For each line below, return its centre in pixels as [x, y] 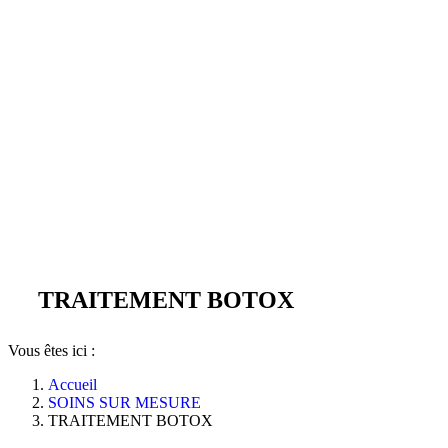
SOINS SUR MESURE [124, 402]
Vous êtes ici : [51, 350]
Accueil [72, 384]
